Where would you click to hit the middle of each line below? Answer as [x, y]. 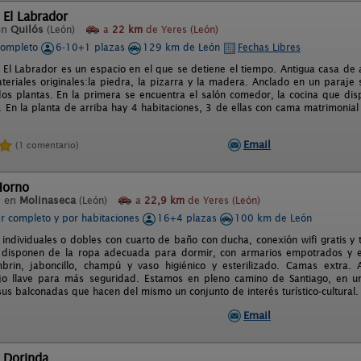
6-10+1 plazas [92, 47]
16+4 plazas [189, 218]
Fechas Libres [269, 47]
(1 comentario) [47, 145]
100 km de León [273, 218]
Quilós [27, 29]
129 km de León [183, 47]
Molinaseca [48, 200]
